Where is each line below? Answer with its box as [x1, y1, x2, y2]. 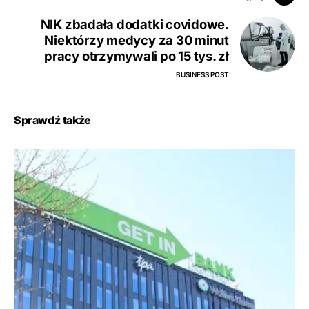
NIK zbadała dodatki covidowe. [40, 17, 229, 32]
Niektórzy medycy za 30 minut [44, 32, 229, 48]
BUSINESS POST [176, 70, 229, 79]
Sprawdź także [14, 113, 91, 128]
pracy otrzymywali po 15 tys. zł [44, 48, 229, 64]
